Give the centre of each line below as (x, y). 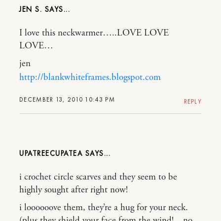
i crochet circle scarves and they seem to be (98, 177)
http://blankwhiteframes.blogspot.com (90, 78)
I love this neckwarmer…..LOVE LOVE (94, 33)
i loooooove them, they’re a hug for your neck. (104, 208)
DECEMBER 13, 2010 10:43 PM (67, 100)
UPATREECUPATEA (51, 154)
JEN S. (31, 10)
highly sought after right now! (74, 190)
